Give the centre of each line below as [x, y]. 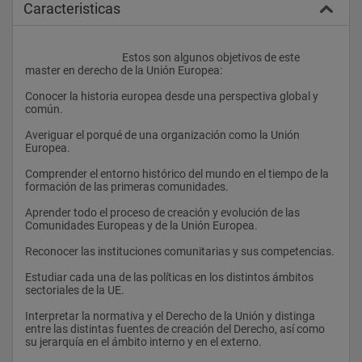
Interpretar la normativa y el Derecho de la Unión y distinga [170, 316]
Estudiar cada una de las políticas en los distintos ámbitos [169, 277]
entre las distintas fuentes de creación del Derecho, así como [175, 328]
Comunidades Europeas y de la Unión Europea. [141, 225]
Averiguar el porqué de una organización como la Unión [162, 135]
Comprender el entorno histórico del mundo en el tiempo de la [177, 173]
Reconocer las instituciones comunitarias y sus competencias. [180, 251]
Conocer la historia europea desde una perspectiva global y [172, 96]
